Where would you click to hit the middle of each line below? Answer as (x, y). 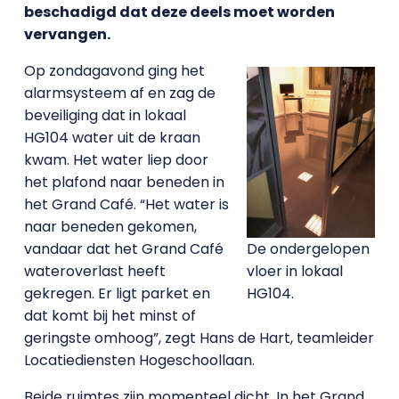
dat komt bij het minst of (110, 315)
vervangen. (67, 34)
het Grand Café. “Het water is (126, 204)
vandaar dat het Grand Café (123, 248)
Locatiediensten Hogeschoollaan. (139, 360)
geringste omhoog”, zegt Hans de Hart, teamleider (199, 338)
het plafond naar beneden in (124, 182)
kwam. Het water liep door (116, 159)
